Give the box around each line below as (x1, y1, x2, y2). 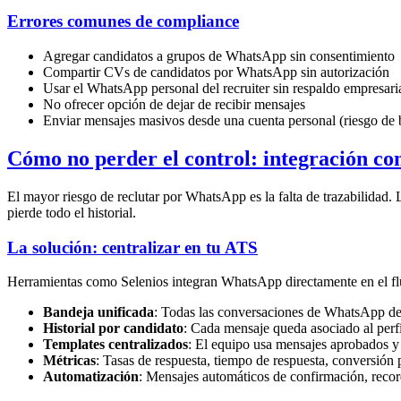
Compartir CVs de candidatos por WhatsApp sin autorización (43, 64, 389, 81)
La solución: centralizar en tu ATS (7, 237, 258, 257)
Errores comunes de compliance (7, 12, 239, 31)
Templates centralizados (43, 337, 188, 353)
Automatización (43, 369, 139, 385)
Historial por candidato (43, 320, 183, 337)
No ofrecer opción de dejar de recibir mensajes (43, 97, 305, 113)
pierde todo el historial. (7, 204, 136, 220)
